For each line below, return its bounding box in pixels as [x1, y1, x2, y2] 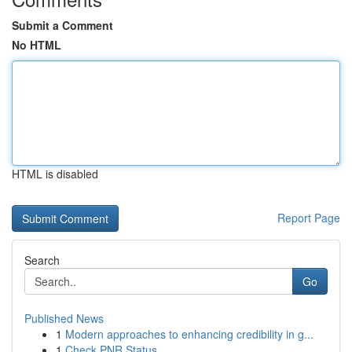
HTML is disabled [12, 166, 98, 181]
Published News [24, 310, 104, 326]
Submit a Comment [12, 17, 113, 33]
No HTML [12, 37, 61, 53]
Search [24, 252, 60, 268]
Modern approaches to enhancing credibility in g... [65, 326, 313, 342]
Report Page [277, 210, 340, 225]
